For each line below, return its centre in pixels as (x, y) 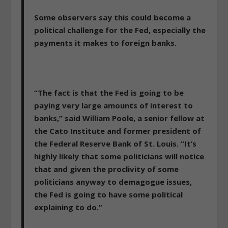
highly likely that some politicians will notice (119, 156)
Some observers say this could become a (113, 18)
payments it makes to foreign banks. (106, 43)
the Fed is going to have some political (109, 195)
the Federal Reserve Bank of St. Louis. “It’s (116, 144)
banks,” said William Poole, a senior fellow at (120, 118)
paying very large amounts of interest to (114, 106)
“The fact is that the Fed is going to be (109, 93)
